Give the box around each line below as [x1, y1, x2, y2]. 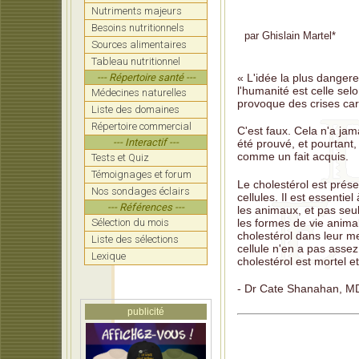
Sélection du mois [91, 216, 169, 228]
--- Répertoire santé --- [96, 71, 196, 83]
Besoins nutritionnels [91, 22, 184, 34]
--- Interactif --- [113, 136, 179, 148]
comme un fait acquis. [237, 150, 349, 163]
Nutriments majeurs [91, 5, 182, 17]
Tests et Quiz [91, 151, 149, 163]
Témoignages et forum [91, 168, 192, 180]
